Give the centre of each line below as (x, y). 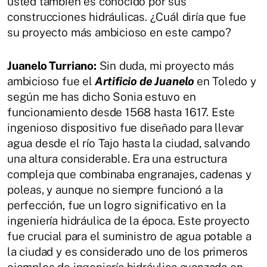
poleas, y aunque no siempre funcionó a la (115, 190)
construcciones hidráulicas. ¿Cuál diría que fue (127, 17)
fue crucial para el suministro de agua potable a (129, 236)
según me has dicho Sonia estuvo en (102, 97)
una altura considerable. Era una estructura (117, 159)
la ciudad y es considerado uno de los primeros (128, 252)
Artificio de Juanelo (144, 81)
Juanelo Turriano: (52, 66)
